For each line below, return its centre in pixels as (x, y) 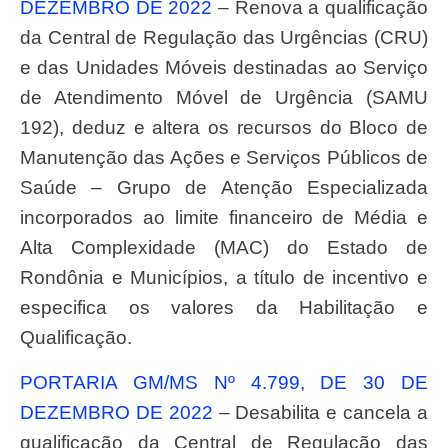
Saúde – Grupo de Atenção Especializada (224, 188)
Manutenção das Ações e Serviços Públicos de (224, 158)
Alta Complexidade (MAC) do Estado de (224, 248)
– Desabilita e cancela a (320, 412)
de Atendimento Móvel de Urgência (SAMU (224, 98)
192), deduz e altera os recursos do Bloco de (224, 128)
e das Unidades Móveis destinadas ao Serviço (224, 68)
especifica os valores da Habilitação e (224, 308)
